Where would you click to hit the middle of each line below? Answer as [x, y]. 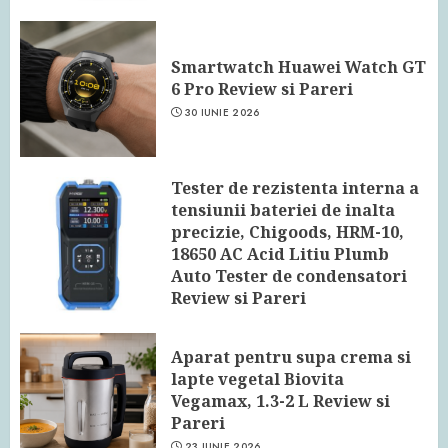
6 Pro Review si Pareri [262, 89]
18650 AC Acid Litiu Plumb [280, 253]
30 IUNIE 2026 [222, 113]
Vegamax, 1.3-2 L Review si [280, 401]
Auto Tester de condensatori [289, 275]
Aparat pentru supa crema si [291, 357]
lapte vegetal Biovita [257, 379]
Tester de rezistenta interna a [295, 187]
